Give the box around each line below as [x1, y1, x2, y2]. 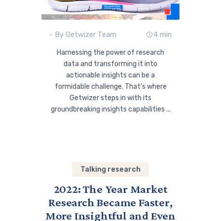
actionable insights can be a [66, 71, 155, 80]
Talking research [80, 165, 141, 174]
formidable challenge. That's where [54, 82, 167, 91]
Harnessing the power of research [57, 48, 164, 57]
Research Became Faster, [48, 196, 173, 209]
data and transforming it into [64, 60, 157, 69]
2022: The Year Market [53, 183, 168, 196]
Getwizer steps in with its [70, 94, 151, 103]
